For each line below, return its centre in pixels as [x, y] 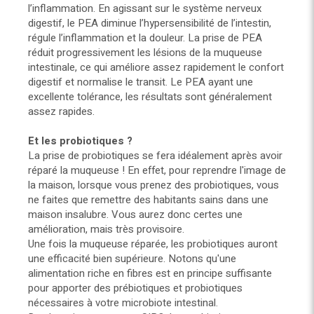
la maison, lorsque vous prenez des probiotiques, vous [153, 185]
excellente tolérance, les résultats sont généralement [150, 97]
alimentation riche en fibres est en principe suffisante [150, 274]
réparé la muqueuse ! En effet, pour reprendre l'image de [157, 171]
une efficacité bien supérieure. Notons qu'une [132, 259]
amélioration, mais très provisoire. [108, 230]
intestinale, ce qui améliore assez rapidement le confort [156, 68]
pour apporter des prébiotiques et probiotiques [135, 288]
